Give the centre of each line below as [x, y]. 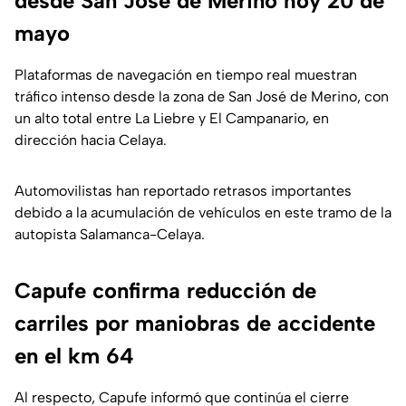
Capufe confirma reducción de [165, 291]
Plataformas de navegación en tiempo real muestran [186, 75]
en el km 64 [74, 356]
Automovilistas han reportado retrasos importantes [183, 191]
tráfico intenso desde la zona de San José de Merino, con [202, 97]
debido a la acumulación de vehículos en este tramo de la [203, 213]
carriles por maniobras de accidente [195, 324]
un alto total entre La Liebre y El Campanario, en [172, 119]
